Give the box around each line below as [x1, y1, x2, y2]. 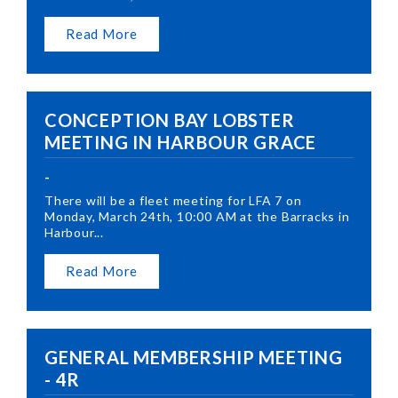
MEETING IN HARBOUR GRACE [44, 131, 317, 153]
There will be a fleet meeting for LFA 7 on [44, 192, 302, 208]
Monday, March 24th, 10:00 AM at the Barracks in [44, 208, 350, 224]
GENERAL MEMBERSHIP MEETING [44, 346, 343, 368]
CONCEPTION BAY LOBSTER [44, 108, 295, 131]
